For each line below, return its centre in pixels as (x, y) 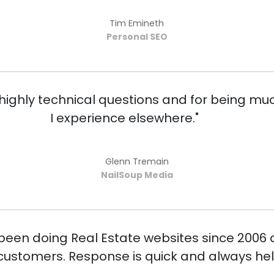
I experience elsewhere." (125, 118)
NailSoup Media (137, 175)
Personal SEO (137, 37)
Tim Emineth (137, 24)
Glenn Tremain (137, 162)
